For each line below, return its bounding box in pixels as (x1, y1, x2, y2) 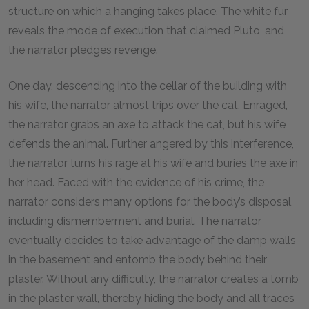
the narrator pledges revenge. (8, 43, 158, 57)
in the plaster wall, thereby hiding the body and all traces (8, 292, 295, 305)
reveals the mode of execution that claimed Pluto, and (8, 24, 284, 37)
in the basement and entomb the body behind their (8, 253, 267, 266)
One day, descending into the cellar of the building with (8, 79, 287, 92)
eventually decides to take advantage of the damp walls (8, 234, 296, 247)
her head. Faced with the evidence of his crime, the (8, 176, 264, 189)
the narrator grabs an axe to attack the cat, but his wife (8, 118, 286, 131)
